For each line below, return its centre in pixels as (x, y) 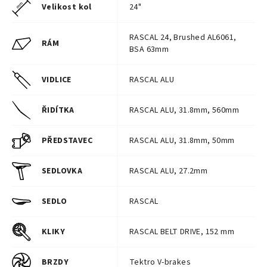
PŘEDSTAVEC (67, 141)
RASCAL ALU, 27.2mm (169, 171)
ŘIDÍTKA (58, 110)
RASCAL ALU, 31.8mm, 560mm (184, 110)
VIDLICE (57, 80)
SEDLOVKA (62, 171)
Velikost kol (67, 7)
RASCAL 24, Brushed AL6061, (183, 38)
